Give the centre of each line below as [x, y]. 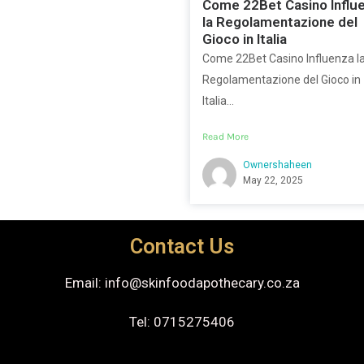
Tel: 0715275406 [182, 322]
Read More [225, 137]
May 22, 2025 [273, 181]
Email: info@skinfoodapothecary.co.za [182, 283]
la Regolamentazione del [280, 22]
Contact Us [182, 247]
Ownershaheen [277, 165]
